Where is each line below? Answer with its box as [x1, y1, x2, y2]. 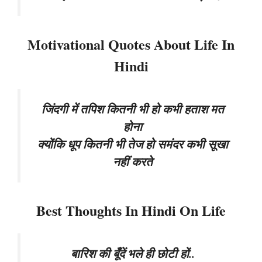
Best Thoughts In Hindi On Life [36, 200, 226, 221]
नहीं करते [112, 153, 153, 170]
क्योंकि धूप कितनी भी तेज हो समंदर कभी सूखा [37, 135, 228, 153]
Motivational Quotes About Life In [27, 33, 235, 54]
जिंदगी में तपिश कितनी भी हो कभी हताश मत [41, 100, 224, 118]
